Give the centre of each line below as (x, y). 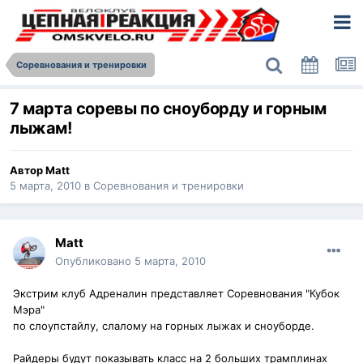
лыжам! (41, 128)
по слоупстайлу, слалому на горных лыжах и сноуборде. (164, 326)
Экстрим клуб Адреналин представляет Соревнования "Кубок (176, 294)
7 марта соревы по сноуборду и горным (168, 109)
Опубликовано (95, 261)
